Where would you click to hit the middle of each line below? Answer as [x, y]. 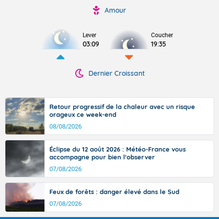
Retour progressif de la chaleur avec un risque [122, 107]
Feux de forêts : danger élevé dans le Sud [114, 192]
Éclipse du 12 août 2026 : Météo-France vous [118, 149]
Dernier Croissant [116, 73]
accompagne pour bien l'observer [102, 157]
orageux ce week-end [83, 114]
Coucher [162, 35]
